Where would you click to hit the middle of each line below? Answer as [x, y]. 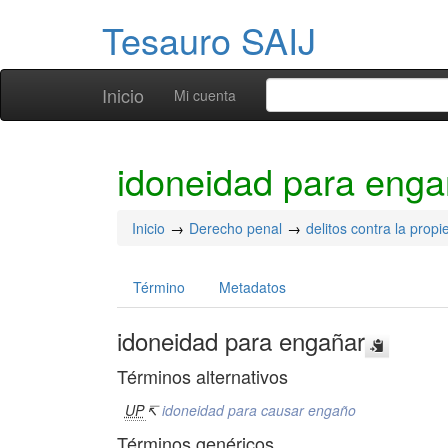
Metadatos [252, 287]
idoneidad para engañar [241, 340]
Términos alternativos [202, 376]
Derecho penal [235, 228]
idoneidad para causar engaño [258, 410]
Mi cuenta [205, 95]
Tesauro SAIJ [209, 39]
